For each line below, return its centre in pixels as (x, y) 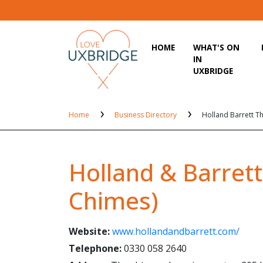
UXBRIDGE (213, 70)
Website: (89, 231)
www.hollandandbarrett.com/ (176, 231)
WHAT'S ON (217, 47)
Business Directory (146, 114)
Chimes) (114, 200)
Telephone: (95, 248)
